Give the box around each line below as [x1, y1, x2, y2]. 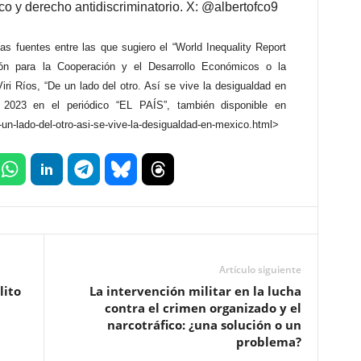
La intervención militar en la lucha [89, 283, 301, 299]
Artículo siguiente [218, 263, 301, 276]
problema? [235, 334, 301, 350]
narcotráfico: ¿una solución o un [106, 317, 301, 333]
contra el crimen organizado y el [104, 300, 301, 316]
